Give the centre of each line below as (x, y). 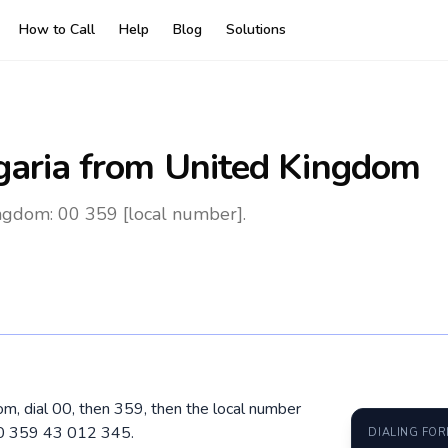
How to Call (57, 29)
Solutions (256, 29)
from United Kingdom (245, 167)
